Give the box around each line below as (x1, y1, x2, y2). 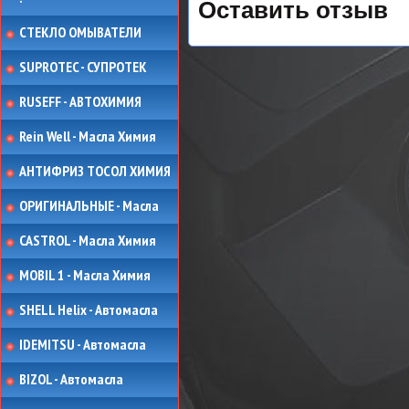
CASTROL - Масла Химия (19, 231, 156, 249)
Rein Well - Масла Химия (19, 127, 156, 145)
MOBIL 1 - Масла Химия (19, 266, 151, 284)
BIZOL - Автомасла (19, 370, 123, 388)
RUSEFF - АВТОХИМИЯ (19, 92, 142, 110)
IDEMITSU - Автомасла (19, 335, 146, 353)
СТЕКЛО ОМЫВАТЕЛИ (19, 23, 142, 41)
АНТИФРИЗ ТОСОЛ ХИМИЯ (19, 162, 171, 180)
